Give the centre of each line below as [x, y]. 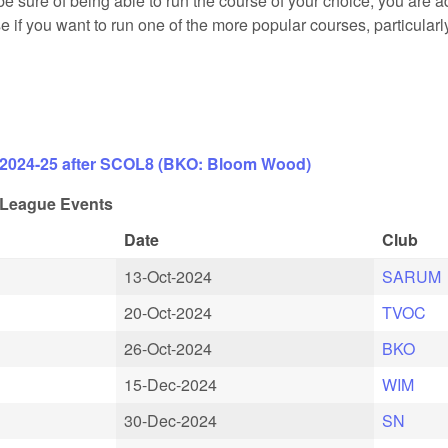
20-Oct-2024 [168, 313]
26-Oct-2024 [168, 349]
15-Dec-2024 [170, 385]
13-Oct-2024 [168, 277]
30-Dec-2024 [170, 421]
